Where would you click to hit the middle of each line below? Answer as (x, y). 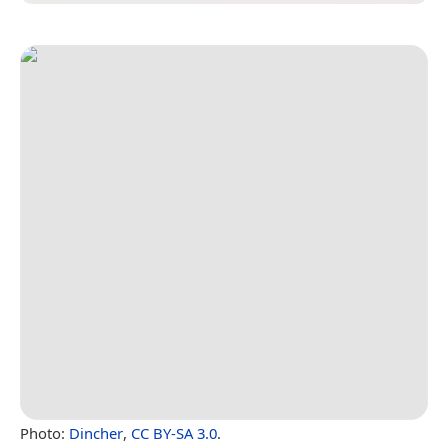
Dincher (96, 432)
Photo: (44, 432)
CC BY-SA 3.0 (174, 432)
